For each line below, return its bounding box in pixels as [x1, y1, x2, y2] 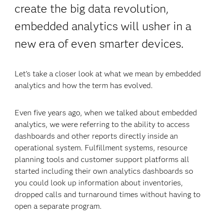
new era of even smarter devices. [15, 36, 184, 51]
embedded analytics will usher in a [15, 19, 192, 33]
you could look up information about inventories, [15, 178, 183, 187]
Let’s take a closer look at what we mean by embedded [15, 69, 201, 78]
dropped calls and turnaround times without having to [15, 190, 201, 199]
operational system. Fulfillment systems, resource [15, 143, 188, 152]
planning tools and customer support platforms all [15, 155, 190, 164]
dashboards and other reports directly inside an [15, 131, 179, 141]
